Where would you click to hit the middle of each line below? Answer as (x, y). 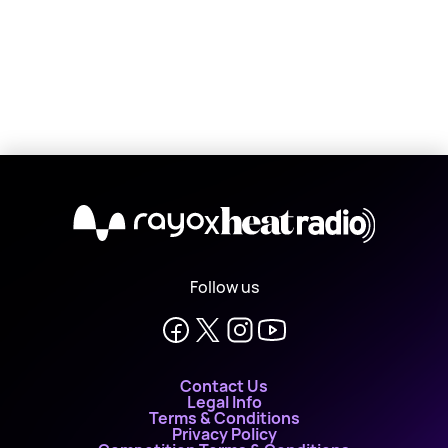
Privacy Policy (224, 434)
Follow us (224, 287)
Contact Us (224, 386)
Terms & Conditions (224, 418)
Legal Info (224, 402)
